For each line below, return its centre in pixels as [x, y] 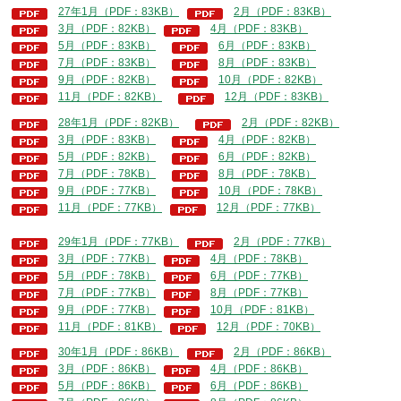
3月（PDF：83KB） [107, 139]
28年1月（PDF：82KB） [119, 122]
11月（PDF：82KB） [110, 96]
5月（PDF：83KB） [107, 45]
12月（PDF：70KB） [269, 326]
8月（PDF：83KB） [267, 62]
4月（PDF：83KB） [259, 28]
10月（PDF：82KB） [270, 79]
